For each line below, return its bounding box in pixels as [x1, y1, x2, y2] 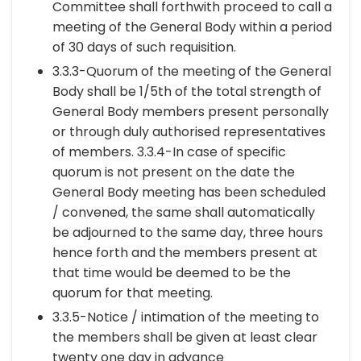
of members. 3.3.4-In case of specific [52, 143, 286, 161]
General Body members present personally [52, 102, 329, 121]
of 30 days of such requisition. [52, 38, 236, 56]
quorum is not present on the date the [52, 163, 295, 181]
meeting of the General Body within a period [52, 18, 332, 36]
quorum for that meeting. [52, 284, 213, 302]
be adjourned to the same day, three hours [52, 223, 323, 242]
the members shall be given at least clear [52, 328, 317, 346]
